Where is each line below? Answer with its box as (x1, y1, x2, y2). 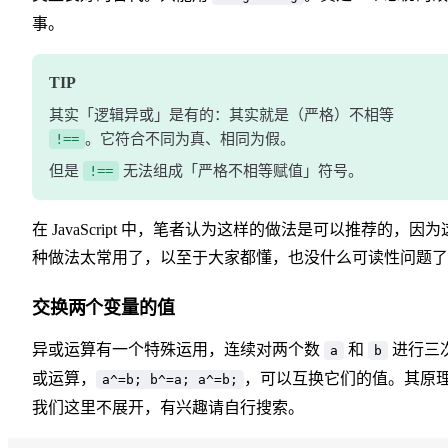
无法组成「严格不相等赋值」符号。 (119, 162, 363, 179)
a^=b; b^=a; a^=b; (102, 371, 238, 387)
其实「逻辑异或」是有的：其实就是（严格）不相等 (49, 106, 394, 123)
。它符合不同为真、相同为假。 (85, 130, 295, 147)
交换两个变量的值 (32, 297, 175, 318)
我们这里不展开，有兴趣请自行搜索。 (32, 398, 304, 416)
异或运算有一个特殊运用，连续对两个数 (32, 340, 324, 358)
